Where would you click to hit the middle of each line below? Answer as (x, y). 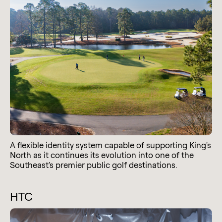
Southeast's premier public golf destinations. (94, 165)
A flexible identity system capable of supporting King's (111, 145)
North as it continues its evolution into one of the (102, 155)
